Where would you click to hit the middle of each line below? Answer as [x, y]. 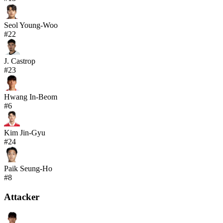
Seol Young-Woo [31, 25]
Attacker [22, 197]
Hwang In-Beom [31, 97]
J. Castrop [20, 61]
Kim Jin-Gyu [25, 132]
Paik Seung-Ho [28, 168]
